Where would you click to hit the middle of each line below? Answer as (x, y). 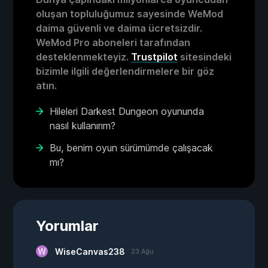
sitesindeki (205, 57)
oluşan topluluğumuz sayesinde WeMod (130, 14)
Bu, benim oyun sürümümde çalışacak (131, 148)
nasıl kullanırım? (83, 126)
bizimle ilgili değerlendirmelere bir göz (125, 71)
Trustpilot (154, 57)
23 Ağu (142, 252)
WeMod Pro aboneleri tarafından (113, 43)
